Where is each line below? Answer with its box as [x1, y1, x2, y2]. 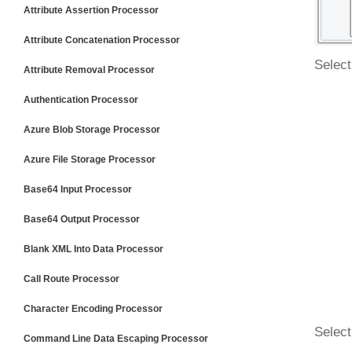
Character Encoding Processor [24, 303, 163, 314]
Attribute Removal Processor [24, 64, 155, 75]
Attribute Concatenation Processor [24, 35, 180, 46]
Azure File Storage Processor [24, 154, 156, 165]
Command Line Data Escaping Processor [24, 333, 208, 344]
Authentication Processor [24, 94, 138, 105]
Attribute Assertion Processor [24, 5, 159, 16]
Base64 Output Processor [24, 214, 140, 225]
